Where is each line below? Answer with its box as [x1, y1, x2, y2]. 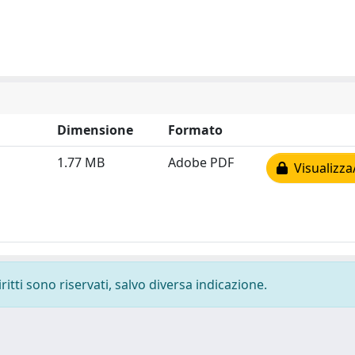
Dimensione [57, 121, 133, 139]
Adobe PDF [168, 154, 234, 171]
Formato [168, 121, 223, 139]
